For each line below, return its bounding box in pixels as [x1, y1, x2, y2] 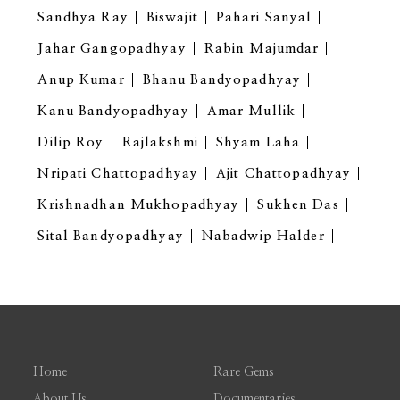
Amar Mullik [206, 104, 296, 119]
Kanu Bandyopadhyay [37, 104, 189, 119]
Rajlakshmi [121, 136, 198, 150]
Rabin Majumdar [204, 42, 320, 56]
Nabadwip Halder [201, 229, 325, 244]
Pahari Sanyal [215, 11, 312, 25]
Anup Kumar [37, 73, 125, 87]
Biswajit [146, 11, 198, 25]
